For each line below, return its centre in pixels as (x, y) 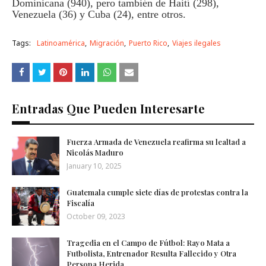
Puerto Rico (148, 43)
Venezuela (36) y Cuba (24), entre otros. (99, 14)
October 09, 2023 (96, 216)
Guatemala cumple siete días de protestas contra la (157, 192)
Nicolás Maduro (95, 152)
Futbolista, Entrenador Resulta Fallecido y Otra (151, 253)
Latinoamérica (61, 43)
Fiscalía (80, 203)
